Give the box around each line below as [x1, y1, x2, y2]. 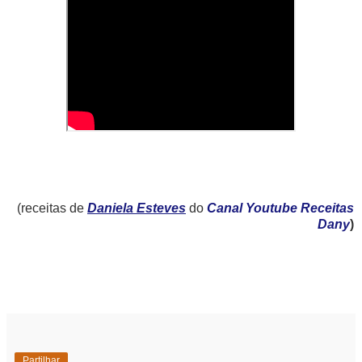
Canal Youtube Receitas [207, 201, 354, 216]
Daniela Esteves [87, 201, 186, 216]
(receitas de [17, 201, 87, 216]
